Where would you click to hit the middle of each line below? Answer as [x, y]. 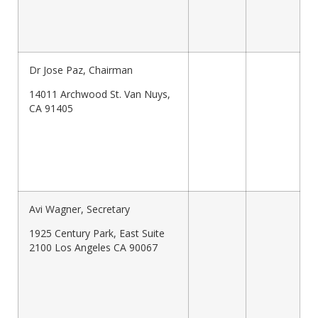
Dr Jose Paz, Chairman [81, 70]
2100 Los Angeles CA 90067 [93, 247]
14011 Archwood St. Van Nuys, [100, 94]
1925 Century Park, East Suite [97, 233]
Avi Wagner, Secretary [79, 209]
